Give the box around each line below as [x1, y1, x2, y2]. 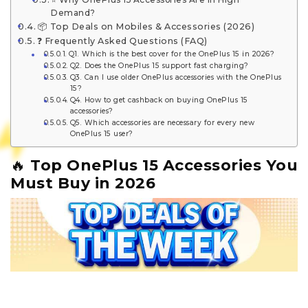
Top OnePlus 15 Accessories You [30, 156, 298, 175]
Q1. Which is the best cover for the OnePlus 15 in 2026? [68, 49, 275, 58]
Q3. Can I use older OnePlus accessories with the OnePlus [69, 73, 282, 82]
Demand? [51, 8, 96, 18]
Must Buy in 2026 [10, 174, 155, 192]
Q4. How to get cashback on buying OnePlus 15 [69, 96, 248, 104]
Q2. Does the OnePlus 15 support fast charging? [69, 61, 249, 70]
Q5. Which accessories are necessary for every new [69, 118, 255, 127]
